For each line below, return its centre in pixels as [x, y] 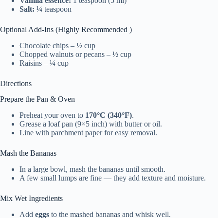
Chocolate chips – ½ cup [57, 45]
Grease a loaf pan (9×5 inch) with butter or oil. [91, 124]
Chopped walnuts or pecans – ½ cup [75, 54]
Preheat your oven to [52, 115]
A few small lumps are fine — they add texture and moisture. [113, 178]
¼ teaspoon [53, 9]
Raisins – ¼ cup [44, 63]
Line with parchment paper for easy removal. [88, 133]
